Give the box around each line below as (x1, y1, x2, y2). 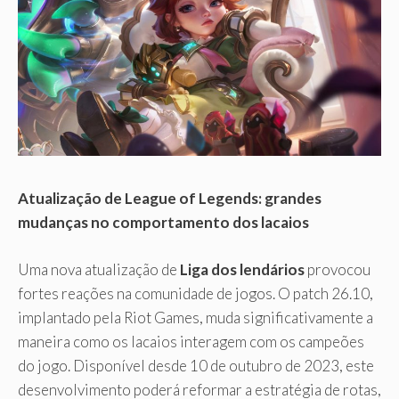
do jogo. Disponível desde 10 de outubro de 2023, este (18, 355, 374, 375)
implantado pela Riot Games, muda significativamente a (18, 307, 373, 327)
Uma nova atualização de (18, 259, 180, 279)
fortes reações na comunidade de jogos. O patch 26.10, (18, 283, 373, 303)
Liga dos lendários (180, 259, 305, 279)
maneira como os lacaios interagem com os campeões (18, 331, 364, 351)
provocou (305, 259, 370, 279)
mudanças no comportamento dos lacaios (18, 213, 309, 232)
